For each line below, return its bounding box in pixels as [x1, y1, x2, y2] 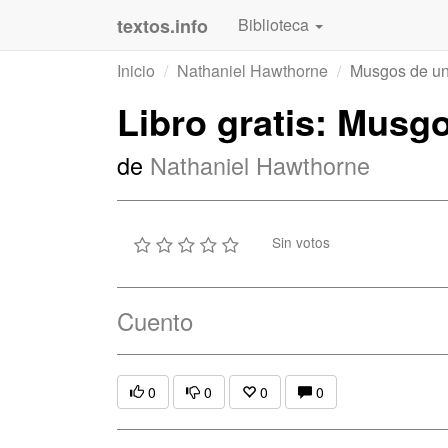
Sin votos [272, 232, 330, 253]
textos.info [117, 13, 208, 39]
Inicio [117, 59, 155, 82]
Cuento [117, 303, 193, 338]
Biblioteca [238, 13, 313, 36]
